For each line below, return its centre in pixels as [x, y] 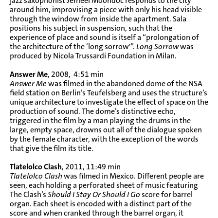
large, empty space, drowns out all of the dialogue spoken [106, 129]
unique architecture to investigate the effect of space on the [109, 102]
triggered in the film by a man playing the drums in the [100, 120]
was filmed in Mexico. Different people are [133, 176]
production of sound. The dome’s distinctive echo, [93, 111]
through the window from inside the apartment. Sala [98, 18]
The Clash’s [29, 194]
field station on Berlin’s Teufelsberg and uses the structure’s [109, 92]
